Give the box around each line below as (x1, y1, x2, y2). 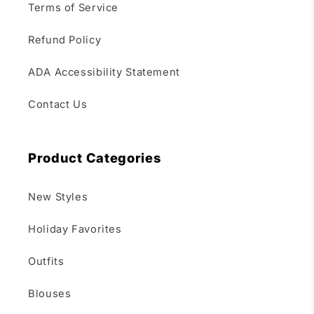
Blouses (28, 287, 71, 300)
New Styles (28, 190, 88, 203)
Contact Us (28, 97, 88, 111)
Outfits (28, 254, 64, 268)
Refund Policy (28, 33, 102, 46)
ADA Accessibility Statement (28, 65, 181, 78)
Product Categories (28, 150, 161, 166)
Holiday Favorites (28, 222, 122, 235)
